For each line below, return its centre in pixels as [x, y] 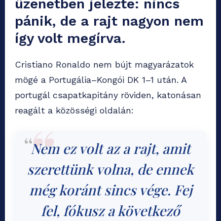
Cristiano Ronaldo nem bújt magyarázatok [104, 65]
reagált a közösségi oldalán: [74, 110]
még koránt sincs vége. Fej [110, 190]
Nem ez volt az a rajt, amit [110, 148]
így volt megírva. [70, 38]
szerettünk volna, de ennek [110, 169]
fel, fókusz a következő [110, 211]
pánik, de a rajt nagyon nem [109, 21]
